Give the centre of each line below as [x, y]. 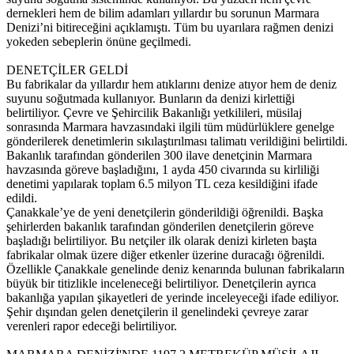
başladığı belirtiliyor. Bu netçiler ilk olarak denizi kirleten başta [162, 241]
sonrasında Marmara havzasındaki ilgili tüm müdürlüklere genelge [170, 127]
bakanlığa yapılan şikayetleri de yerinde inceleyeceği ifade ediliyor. [173, 298]
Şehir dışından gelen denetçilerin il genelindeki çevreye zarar [157, 312]
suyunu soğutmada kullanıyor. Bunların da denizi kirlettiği [151, 99]
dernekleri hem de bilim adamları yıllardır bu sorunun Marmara [163, 13]
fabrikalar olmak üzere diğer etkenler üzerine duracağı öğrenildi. [166, 255]
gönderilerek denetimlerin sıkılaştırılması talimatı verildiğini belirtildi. [177, 141]
